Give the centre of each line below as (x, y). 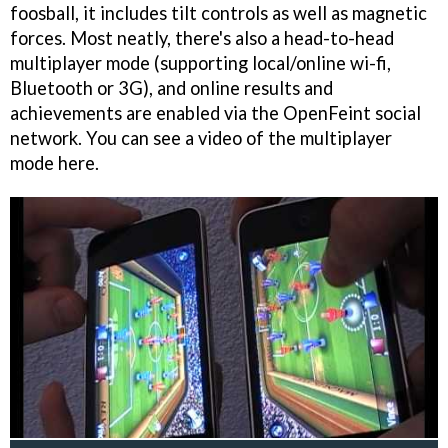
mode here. (54, 162)
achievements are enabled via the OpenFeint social (215, 112)
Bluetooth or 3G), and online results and (171, 87)
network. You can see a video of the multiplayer (201, 137)
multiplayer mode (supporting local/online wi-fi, (200, 62)
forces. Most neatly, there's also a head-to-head (202, 37)
